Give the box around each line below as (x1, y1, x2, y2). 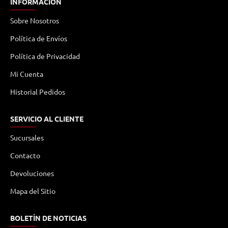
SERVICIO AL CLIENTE (10, 114, 83, 123)
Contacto (10, 151, 40, 160)
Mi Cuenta (10, 69, 43, 78)
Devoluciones (10, 168, 54, 178)
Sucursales (10, 133, 44, 142)
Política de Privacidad (10, 51, 80, 61)
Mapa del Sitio (10, 186, 55, 195)
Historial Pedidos (10, 87, 65, 96)
